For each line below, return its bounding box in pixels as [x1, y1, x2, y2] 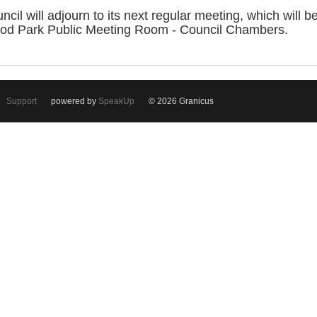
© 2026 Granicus [149, 96, 214, 106]
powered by [51, 96, 98, 106]
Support [6, 96, 37, 106]
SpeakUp [98, 96, 134, 106]
